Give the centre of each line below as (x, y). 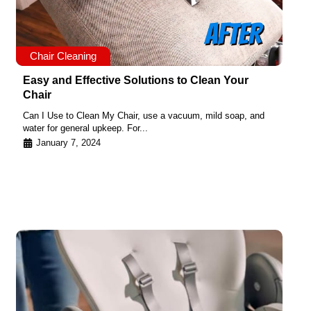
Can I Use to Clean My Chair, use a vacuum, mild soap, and (144, 116)
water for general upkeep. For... (85, 128)
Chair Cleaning (63, 56)
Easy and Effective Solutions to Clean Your (136, 81)
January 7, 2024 (68, 142)
